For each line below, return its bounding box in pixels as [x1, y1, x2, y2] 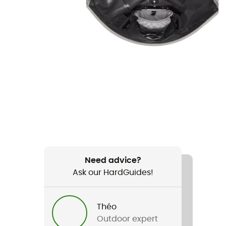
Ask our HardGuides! [72, 168, 153, 177]
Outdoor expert [97, 215, 158, 223]
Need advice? [84, 156, 141, 164]
